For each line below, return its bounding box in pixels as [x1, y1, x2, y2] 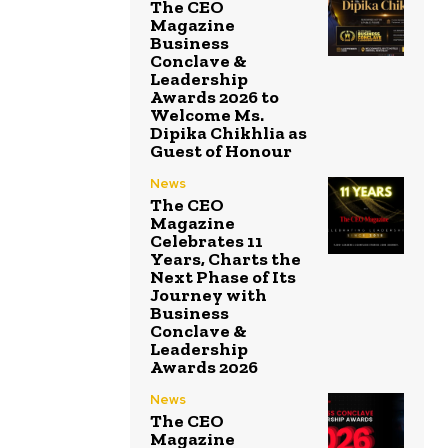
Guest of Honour [150, 140, 292, 163]
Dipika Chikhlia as [150, 122, 307, 145]
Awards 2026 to [150, 86, 279, 109]
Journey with [150, 284, 267, 307]
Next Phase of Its [150, 266, 296, 289]
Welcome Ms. [150, 104, 264, 127]
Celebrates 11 [150, 230, 263, 253]
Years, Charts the [150, 248, 301, 271]
